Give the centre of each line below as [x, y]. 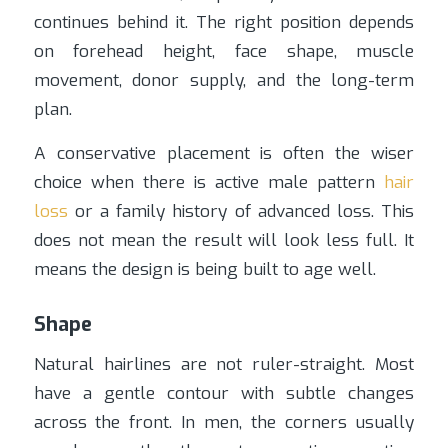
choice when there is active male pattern [209, 182]
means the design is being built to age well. [204, 269]
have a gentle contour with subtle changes [224, 394]
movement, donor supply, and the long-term [224, 81]
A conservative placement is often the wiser [224, 153]
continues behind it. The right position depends [224, 23]
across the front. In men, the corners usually [224, 423]
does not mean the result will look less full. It [224, 240]
